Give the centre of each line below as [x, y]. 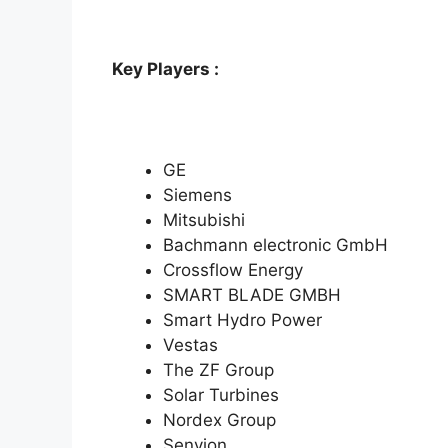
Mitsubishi [204, 220]
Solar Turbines [221, 395]
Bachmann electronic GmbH [275, 245]
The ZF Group [218, 370]
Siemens [197, 195]
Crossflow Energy [233, 270]
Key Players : [165, 69]
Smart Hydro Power [242, 320]
